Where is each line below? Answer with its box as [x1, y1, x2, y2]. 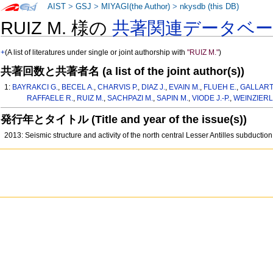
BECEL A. [62, 83, 94, 92]
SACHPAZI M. [107, 94, 153, 103]
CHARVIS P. [97, 83, 138, 92]
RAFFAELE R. [26, 94, 73, 103]
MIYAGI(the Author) [101, 2, 171, 11]
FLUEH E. [204, 83, 237, 92]
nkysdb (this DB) [180, 2, 239, 11]
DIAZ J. [141, 83, 166, 92]
